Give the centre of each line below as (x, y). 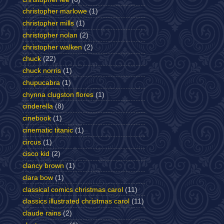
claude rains (42, 213)
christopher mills (48, 23)
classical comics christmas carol (73, 189)
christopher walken (52, 47)
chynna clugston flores (58, 94)
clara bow (38, 177)
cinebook (37, 118)
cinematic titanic (48, 130)
